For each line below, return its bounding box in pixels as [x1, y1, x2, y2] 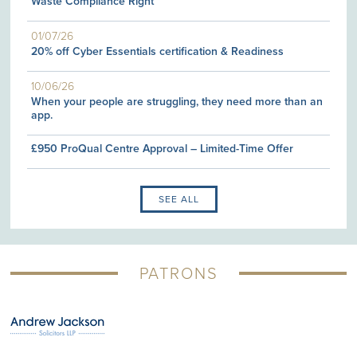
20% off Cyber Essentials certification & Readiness [31, 45, 284, 58]
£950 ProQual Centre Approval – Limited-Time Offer [31, 142, 294, 155]
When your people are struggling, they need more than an [31, 95, 324, 108]
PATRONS [139, 264, 218, 284]
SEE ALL [158, 194, 199, 205]
